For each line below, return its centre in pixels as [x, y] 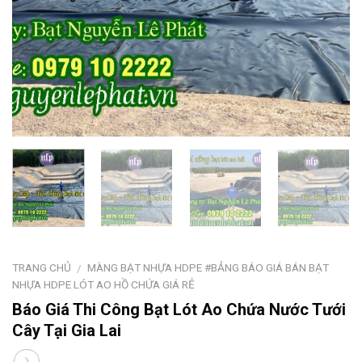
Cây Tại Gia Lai [67, 330]
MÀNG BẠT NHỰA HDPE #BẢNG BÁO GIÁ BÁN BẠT [208, 267]
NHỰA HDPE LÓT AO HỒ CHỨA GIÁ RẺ [103, 284]
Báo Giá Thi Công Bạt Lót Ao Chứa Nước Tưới [179, 309]
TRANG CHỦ [42, 267]
